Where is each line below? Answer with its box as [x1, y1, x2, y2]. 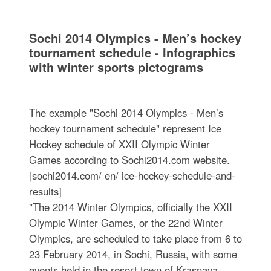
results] [28, 184, 62, 199]
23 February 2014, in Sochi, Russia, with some [28, 247, 237, 262]
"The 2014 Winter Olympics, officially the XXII [28, 200, 232, 215]
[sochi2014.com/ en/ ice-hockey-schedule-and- [28, 168, 235, 183]
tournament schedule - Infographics [28, 44, 235, 62]
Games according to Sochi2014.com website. [28, 152, 230, 168]
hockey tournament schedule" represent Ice [28, 121, 221, 136]
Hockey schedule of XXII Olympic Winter [28, 137, 210, 152]
